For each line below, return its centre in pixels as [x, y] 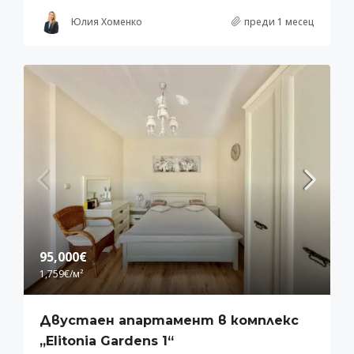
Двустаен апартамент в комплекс [169, 321]
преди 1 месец [279, 21]
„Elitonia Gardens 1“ [107, 341]
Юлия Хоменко [107, 21]
